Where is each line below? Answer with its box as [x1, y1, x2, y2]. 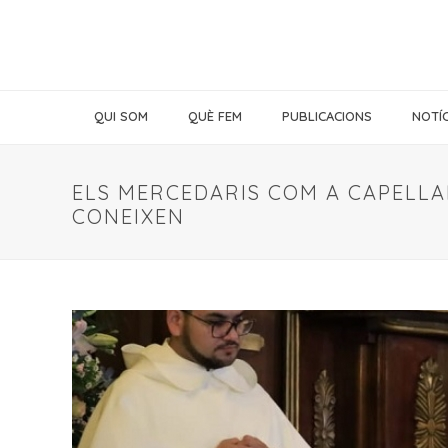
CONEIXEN [72, 204, 185, 229]
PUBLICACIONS [282, 108, 372, 124]
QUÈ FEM [188, 108, 242, 124]
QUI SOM [94, 108, 148, 124]
